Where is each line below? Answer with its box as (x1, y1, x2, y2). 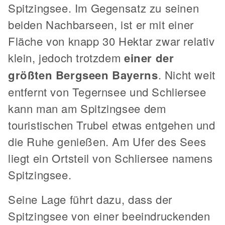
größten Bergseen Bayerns (8, 66, 158, 83)
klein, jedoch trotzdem (8, 49, 124, 65)
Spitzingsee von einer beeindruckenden (8, 207, 210, 223)
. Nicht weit (158, 66, 215, 82)
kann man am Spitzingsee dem (8, 100, 166, 116)
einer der (124, 49, 174, 66)
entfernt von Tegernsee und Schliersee (8, 83, 206, 99)
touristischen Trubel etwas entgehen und (8, 117, 215, 133)
